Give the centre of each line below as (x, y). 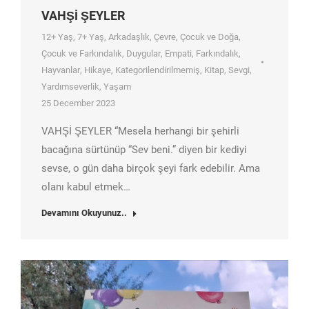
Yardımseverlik (70, 87)
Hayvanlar (61, 70)
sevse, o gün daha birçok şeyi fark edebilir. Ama (151, 169)
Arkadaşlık (129, 37)
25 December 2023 (78, 103)
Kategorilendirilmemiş (158, 70)
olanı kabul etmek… (86, 187)
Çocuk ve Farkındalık (82, 54)
